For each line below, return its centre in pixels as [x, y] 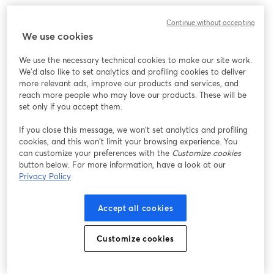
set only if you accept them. [70, 106]
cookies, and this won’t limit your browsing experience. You [128, 141]
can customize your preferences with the [95, 153]
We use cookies [57, 36]
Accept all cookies [135, 208]
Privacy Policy [45, 176]
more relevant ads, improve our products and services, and [128, 83]
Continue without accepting [211, 23]
